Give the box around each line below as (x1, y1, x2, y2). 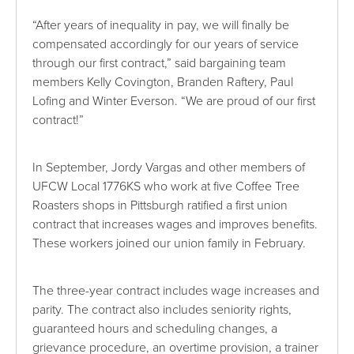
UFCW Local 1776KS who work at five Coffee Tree (32, 179, 300, 195)
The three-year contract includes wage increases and (32, 283, 320, 299)
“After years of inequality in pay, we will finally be (32, 17, 290, 34)
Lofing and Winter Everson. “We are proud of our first (32, 93, 316, 110)
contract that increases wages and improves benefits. (32, 217, 318, 233)
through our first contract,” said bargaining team (32, 55, 287, 72)
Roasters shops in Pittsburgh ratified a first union (32, 198, 288, 214)
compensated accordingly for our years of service (32, 36, 299, 53)
